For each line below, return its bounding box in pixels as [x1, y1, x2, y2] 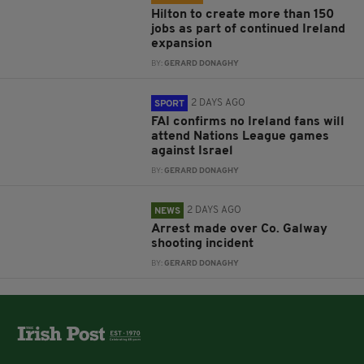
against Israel [151, 145, 234, 158]
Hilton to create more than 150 [151, 8, 335, 22]
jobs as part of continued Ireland [151, 23, 346, 37]
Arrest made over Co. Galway [151, 223, 328, 236]
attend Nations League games [151, 130, 330, 144]
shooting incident [151, 237, 254, 251]
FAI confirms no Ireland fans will [151, 115, 345, 129]
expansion [151, 37, 213, 51]
